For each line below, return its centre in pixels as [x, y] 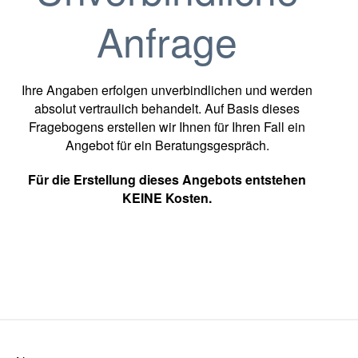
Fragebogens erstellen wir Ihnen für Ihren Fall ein [167, 127]
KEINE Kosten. [167, 198]
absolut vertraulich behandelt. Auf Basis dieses [167, 108]
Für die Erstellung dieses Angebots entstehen [167, 179]
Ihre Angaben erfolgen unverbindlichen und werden [167, 90]
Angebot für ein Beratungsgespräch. [167, 145]
